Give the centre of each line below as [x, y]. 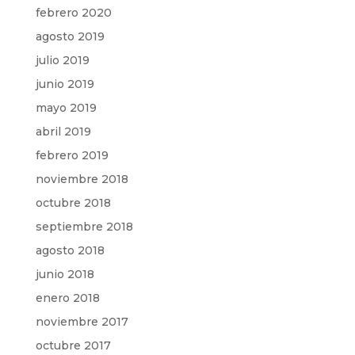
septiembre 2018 [84, 226]
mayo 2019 [66, 107]
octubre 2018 [73, 202]
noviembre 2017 [82, 321]
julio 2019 [62, 60]
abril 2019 [63, 131]
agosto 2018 [70, 250]
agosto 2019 [70, 36]
